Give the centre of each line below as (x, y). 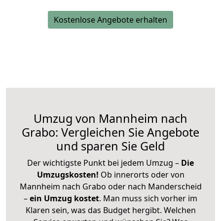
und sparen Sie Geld (110, 146)
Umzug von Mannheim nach (110, 119)
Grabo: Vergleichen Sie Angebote (110, 132)
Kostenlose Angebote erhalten (110, 20)
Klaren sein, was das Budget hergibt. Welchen (110, 210)
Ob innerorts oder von (142, 175)
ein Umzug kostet (64, 199)
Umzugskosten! (68, 175)
